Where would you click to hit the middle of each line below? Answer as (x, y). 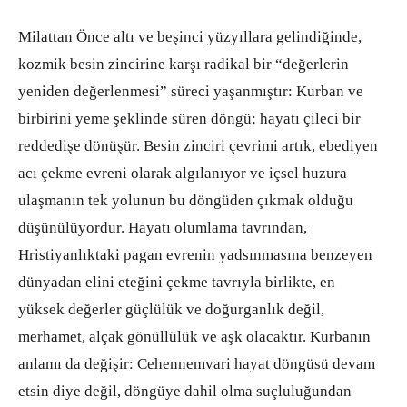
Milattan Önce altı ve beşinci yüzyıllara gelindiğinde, (190, 36)
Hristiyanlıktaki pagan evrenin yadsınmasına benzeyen (195, 254)
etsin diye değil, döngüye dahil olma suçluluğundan (185, 391)
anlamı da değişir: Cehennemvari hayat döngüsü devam (197, 363)
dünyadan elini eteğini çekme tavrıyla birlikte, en (177, 282)
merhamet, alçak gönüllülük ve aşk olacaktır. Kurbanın (194, 336)
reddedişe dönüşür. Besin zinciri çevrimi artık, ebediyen (198, 145)
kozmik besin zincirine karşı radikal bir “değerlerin (184, 64)
